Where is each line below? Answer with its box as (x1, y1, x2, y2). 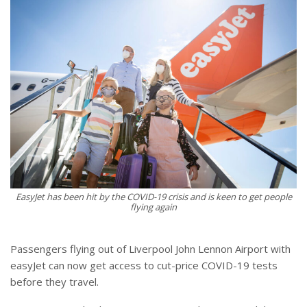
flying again (130, 201, 177, 214)
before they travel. (10, 275, 99, 289)
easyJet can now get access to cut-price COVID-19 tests (10, 258, 278, 273)
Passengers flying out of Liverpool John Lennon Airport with (10, 242, 291, 256)
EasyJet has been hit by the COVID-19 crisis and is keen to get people (15, 191, 292, 204)
